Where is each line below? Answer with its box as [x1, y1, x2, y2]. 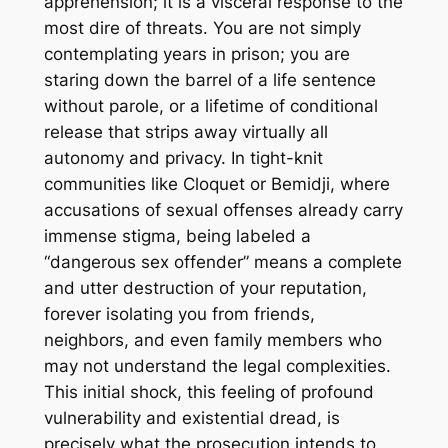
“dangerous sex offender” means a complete [43, 252, 402, 273]
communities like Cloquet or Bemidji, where [43, 174, 390, 195]
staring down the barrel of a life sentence [43, 70, 376, 91]
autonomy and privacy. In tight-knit [43, 148, 323, 169]
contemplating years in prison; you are [43, 44, 350, 65]
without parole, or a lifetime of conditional [43, 96, 378, 117]
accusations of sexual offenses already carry [43, 200, 403, 221]
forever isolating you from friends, [43, 304, 315, 325]
